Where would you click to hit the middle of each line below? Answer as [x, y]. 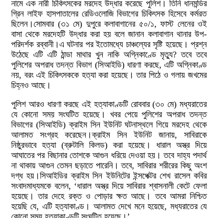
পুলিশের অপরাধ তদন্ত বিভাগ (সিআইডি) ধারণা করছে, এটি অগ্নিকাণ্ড [109, 65]
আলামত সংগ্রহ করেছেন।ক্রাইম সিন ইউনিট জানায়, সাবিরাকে [109, 135]
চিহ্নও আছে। [31, 85]
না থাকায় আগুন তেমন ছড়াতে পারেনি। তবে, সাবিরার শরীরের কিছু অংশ [109, 165]
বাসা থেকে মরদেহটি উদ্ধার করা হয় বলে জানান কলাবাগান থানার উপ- [109, 34]
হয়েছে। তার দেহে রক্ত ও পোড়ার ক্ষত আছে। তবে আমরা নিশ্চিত [109, 196]
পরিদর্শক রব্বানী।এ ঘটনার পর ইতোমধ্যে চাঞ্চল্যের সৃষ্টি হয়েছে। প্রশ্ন [109, 44]
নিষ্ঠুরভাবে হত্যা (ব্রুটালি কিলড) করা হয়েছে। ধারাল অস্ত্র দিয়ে [109, 145]
